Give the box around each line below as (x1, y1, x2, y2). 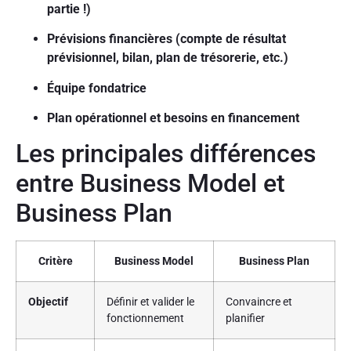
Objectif (28, 295, 68, 309)
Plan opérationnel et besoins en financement (47, 110, 299, 126)
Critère (38, 255, 73, 269)
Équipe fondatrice (47, 80, 147, 96)
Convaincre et (226, 295, 292, 309)
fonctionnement (107, 312, 184, 326)
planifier (226, 312, 265, 326)
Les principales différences (16, 139, 316, 169)
